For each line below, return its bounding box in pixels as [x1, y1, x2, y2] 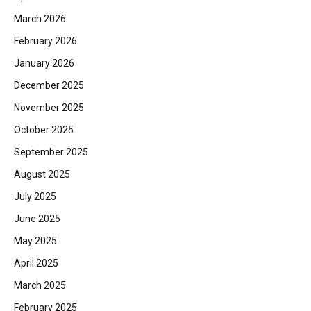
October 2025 [14, 124, 74, 135]
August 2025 [14, 168, 70, 180]
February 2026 [14, 35, 77, 47]
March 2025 [14, 279, 66, 291]
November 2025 [14, 101, 84, 113]
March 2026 [14, 12, 66, 24]
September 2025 [14, 146, 88, 158]
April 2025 [14, 257, 58, 269]
